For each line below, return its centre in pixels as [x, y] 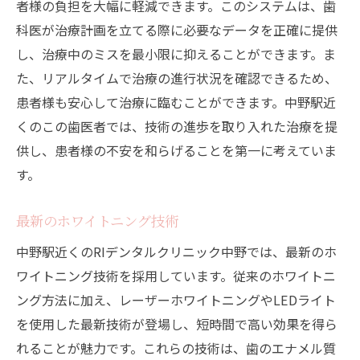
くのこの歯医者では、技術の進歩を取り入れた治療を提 [177, 127]
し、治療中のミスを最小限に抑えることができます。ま [176, 54]
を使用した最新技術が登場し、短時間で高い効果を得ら [177, 324]
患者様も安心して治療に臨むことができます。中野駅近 [176, 102]
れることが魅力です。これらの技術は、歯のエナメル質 [176, 348]
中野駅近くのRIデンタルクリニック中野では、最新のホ [176, 252]
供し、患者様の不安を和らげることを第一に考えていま [176, 151]
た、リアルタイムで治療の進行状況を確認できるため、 [177, 78]
